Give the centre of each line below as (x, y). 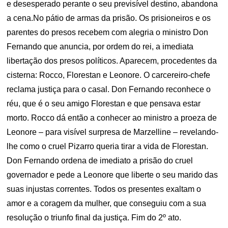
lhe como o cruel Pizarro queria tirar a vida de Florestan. (108, 146)
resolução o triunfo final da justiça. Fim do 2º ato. (94, 218)
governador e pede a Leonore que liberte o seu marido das (112, 175)
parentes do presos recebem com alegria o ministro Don (108, 32)
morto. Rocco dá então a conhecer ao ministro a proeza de (112, 118)
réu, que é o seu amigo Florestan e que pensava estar (104, 104)
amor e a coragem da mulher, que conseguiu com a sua (107, 203)
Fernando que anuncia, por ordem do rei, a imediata (100, 47)
